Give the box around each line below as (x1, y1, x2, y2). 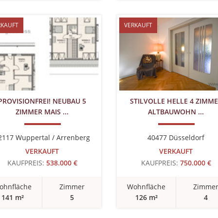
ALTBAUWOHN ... (148, 107, 204, 116)
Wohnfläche (127, 182, 165, 191)
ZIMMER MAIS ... (16, 107, 69, 116)
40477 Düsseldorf (147, 133, 204, 142)
